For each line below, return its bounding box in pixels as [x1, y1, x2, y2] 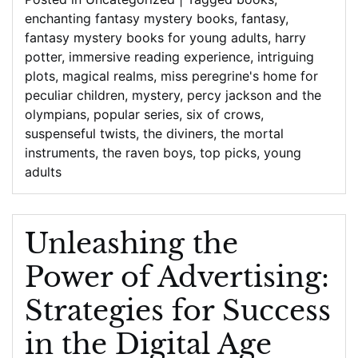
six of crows [186, 106, 261, 122]
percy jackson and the [187, 87, 321, 103]
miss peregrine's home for [161, 68, 318, 84]
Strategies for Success [25, 293, 331, 328]
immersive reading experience [69, 49, 250, 65]
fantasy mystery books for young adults [25, 30, 268, 46]
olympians [25, 106, 86, 122]
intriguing [257, 49, 314, 65]
